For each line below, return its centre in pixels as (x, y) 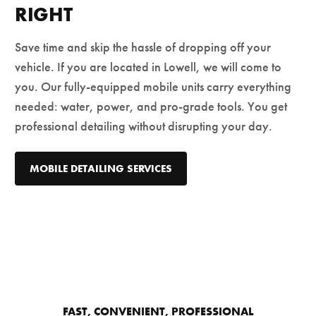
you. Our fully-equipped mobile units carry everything (153, 87)
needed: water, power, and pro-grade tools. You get (151, 107)
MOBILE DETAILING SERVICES (101, 169)
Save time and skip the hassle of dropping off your (143, 48)
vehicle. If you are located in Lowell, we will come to (148, 67)
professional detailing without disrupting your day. (144, 127)
